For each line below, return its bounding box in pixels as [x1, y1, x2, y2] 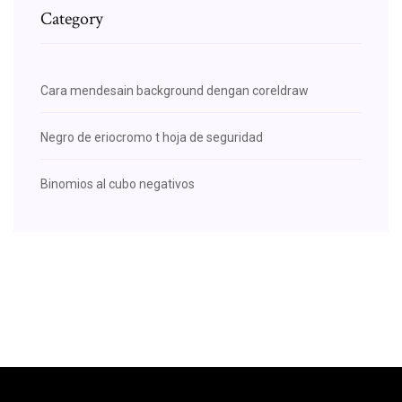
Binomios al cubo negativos [40, 176, 195, 191]
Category [40, 6, 103, 31]
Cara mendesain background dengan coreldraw [40, 83, 309, 98]
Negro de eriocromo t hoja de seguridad [40, 129, 263, 144]
